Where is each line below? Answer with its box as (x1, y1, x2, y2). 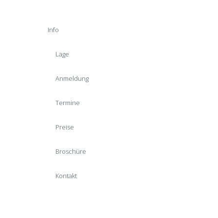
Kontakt (55, 171, 77, 180)
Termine (55, 98, 80, 107)
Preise (55, 123, 74, 131)
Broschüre (55, 147, 86, 156)
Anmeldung (55, 74, 89, 83)
